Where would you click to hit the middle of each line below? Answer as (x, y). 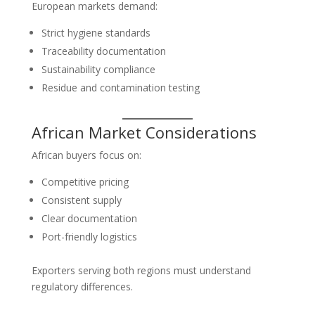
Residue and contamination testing (120, 88)
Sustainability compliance (98, 69)
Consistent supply (81, 200)
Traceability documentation (103, 51)
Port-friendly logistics (89, 237)
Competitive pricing (85, 182)
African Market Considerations (144, 132)
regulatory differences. (82, 287)
